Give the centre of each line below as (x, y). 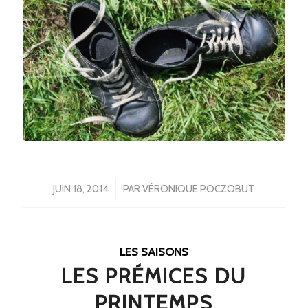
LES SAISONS (154, 251)
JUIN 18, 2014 (80, 189)
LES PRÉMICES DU (154, 276)
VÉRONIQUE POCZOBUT (198, 189)
